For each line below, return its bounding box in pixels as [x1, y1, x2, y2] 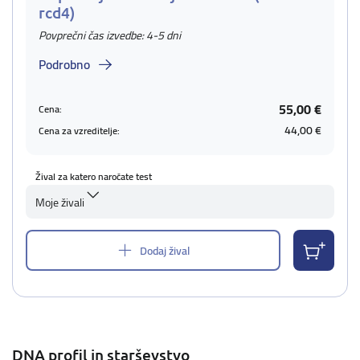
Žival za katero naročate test [35, 167, 152, 186]
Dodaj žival [140, 239, 190, 261]
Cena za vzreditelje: [39, 121, 120, 140]
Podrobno [39, 52, 90, 76]
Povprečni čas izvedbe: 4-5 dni [39, 25, 181, 46]
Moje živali [35, 192, 84, 213]
